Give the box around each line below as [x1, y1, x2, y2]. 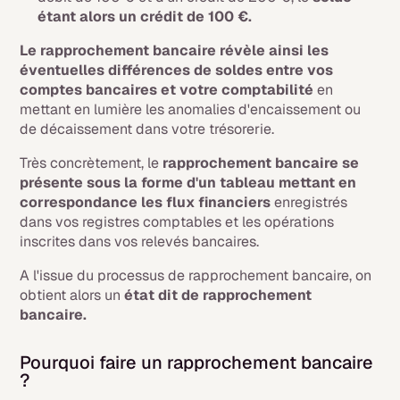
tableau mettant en [220, 173, 357, 192]
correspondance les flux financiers [20, 193, 271, 212]
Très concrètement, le [20, 154, 163, 172]
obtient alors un [20, 286, 125, 304]
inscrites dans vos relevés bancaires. [20, 232, 263, 251]
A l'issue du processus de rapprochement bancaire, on [20, 266, 372, 285]
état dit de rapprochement [124, 286, 312, 304]
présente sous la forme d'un [20, 173, 217, 192]
